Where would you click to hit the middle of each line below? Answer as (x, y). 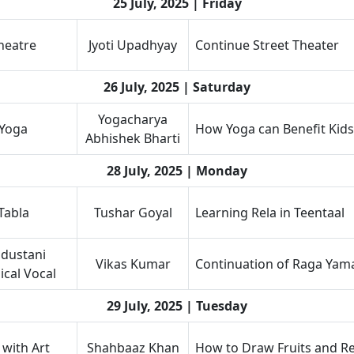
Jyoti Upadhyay (133, 45)
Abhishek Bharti (133, 138)
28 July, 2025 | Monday (177, 171)
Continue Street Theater (267, 45)
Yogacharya (133, 119)
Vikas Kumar (133, 264)
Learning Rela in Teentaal (270, 213)
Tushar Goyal (133, 213)
